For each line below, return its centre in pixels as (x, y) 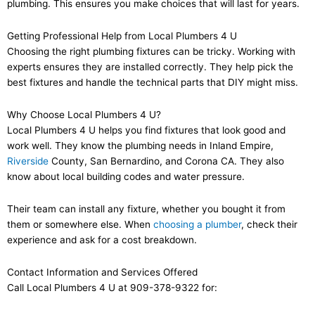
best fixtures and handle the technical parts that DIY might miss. (153, 82)
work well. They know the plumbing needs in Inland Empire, (140, 145)
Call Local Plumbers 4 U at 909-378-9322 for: (112, 287)
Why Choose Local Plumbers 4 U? (84, 114)
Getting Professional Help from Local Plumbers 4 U (122, 36)
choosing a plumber (197, 224)
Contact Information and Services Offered (102, 272)
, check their (269, 224)
